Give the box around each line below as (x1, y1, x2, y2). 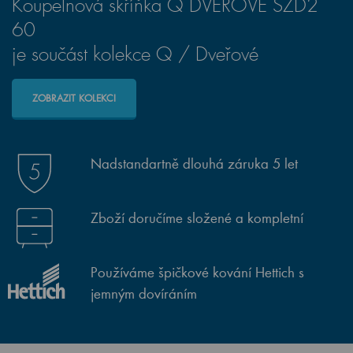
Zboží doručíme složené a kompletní (91, 209, 303, 226)
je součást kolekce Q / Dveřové (12, 43, 258, 66)
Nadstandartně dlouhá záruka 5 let (91, 154, 298, 172)
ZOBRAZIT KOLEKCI (32, 92, 116, 104)
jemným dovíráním (91, 284, 197, 302)
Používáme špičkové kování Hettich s (91, 263, 304, 281)
